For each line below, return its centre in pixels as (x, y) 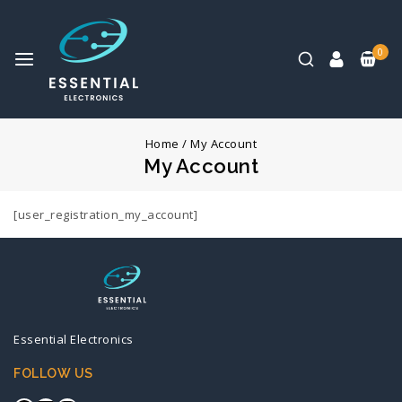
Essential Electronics (74, 340)
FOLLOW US (53, 374)
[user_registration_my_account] (105, 215)
